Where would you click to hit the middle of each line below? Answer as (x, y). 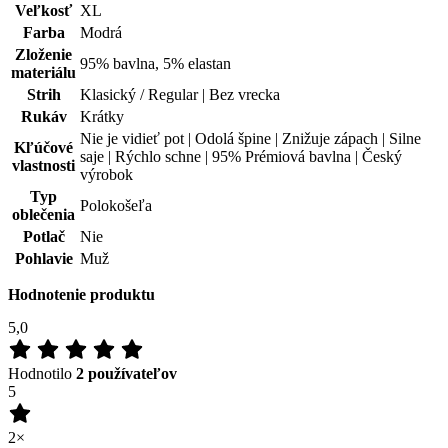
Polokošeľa (116, 55)
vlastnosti (43, 15)
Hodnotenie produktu (81, 144)
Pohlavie (43, 108)
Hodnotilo (42, 224)
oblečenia (43, 64)
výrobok (106, 24)
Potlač (43, 86)
